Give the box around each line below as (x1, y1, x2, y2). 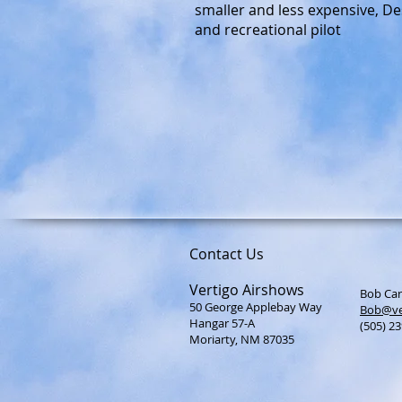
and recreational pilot (195, 20, 341, 39)
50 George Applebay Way (189, 299, 322, 315)
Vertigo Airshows (189, 280, 304, 300)
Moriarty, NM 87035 (189, 331, 294, 347)
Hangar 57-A (189, 315, 255, 331)
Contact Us (189, 244, 264, 264)
